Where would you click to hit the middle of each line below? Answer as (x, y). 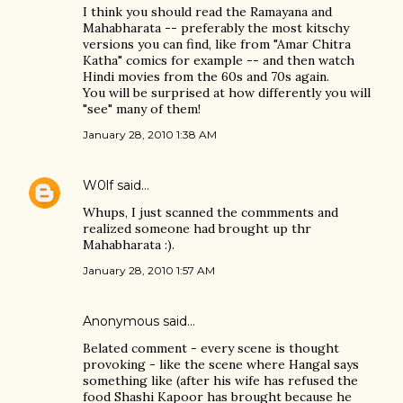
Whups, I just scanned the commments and (210, 212)
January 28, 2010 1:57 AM (149, 270)
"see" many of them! (142, 109)
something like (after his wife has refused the (220, 381)
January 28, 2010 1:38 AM (150, 134)
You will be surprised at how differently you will (227, 93)
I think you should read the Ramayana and (207, 12)
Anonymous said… (139, 321)
